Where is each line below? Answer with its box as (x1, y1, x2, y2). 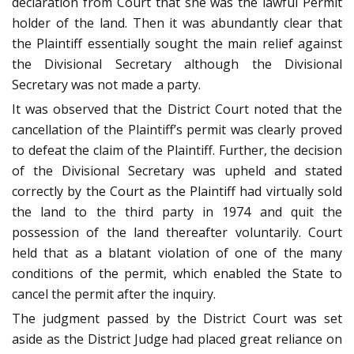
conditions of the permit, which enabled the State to (12, 265, 342, 283)
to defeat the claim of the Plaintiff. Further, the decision (12, 141, 342, 160)
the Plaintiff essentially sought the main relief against (12, 35, 342, 53)
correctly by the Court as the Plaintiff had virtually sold (12, 183, 342, 201)
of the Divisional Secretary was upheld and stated (12, 162, 342, 180)
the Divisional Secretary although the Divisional (12, 55, 342, 73)
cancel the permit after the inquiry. (12, 285, 216, 303)
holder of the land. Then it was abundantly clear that (12, 14, 342, 32)
